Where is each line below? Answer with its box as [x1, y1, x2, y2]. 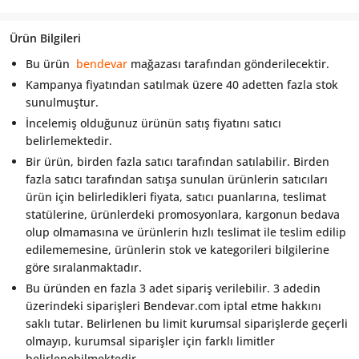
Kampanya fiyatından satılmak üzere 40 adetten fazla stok [26, 76, 338, 92]
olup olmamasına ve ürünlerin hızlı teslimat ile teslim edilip [26, 224, 346, 240]
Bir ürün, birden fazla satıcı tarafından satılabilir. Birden [26, 153, 329, 169]
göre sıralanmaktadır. [26, 259, 142, 275]
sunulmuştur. [26, 94, 99, 110]
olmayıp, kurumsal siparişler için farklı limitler [26, 333, 275, 349]
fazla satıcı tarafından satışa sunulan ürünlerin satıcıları [26, 171, 328, 187]
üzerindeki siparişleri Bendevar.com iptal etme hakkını [26, 297, 321, 313]
